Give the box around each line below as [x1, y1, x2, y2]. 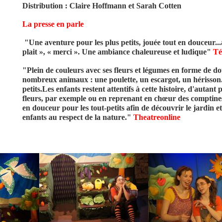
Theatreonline [133, 113, 180, 121]
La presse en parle [22, 20, 86, 28]
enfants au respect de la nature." [22, 113, 133, 121]
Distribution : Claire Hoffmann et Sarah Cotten [22, 1, 181, 10]
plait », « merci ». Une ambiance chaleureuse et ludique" [22, 48, 213, 56]
